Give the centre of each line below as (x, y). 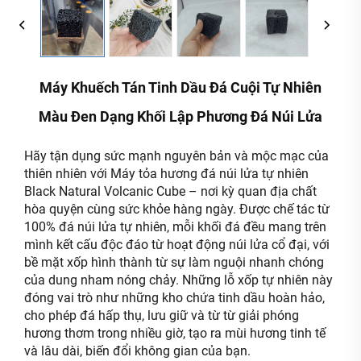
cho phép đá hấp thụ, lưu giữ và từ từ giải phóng (162, 316)
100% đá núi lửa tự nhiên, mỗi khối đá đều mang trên (175, 227)
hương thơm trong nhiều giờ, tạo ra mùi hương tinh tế (175, 334)
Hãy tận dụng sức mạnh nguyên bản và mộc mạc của (176, 156)
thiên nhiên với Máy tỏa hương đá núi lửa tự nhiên (166, 174)
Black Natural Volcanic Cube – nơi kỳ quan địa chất (170, 192)
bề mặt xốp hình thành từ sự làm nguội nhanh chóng (174, 263)
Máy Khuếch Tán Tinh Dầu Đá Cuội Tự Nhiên (180, 88)
